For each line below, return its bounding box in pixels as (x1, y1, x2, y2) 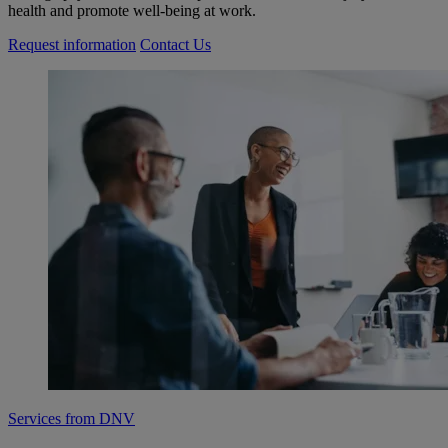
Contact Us (140, 36, 211, 54)
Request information (8, 36, 136, 54)
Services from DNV (8, 410, 135, 428)
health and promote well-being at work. (8, 2, 256, 20)
